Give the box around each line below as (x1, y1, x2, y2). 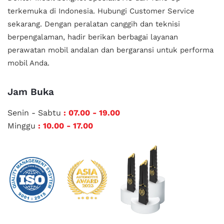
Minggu (7, 121, 38, 131)
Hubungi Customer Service (95, 6, 194, 16)
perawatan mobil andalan (7, 45, 98, 55)
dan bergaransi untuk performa (98, 45, 213, 55)
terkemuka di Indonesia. (7, 6, 95, 16)
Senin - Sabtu (7, 108, 63, 118)
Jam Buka (7, 86, 54, 98)
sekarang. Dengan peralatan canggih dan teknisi (7, 19, 180, 29)
